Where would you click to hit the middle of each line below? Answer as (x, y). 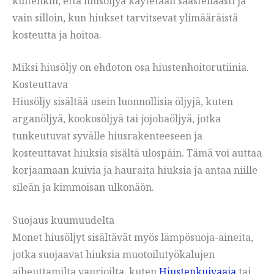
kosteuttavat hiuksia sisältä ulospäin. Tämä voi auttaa (137, 153)
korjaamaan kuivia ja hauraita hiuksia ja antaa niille (135, 170)
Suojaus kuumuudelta (63, 220)
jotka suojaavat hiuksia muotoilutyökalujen (113, 254)
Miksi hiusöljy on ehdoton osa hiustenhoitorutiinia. (131, 68)
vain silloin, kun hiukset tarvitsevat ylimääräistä (125, 17)
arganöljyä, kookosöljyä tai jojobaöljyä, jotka (117, 119)
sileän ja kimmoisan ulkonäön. (83, 187)
